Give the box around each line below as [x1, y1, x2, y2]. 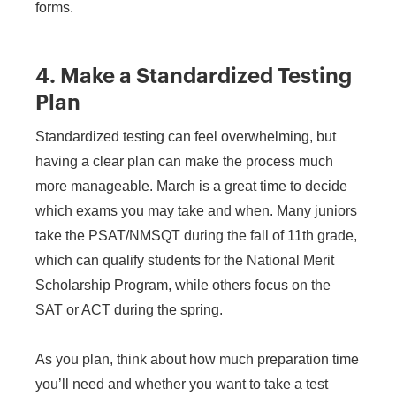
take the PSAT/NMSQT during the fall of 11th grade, [35, 227, 357, 243]
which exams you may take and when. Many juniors [35, 202, 357, 218]
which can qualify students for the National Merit [35, 252, 334, 268]
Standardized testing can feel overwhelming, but [35, 128, 336, 144]
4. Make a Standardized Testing [35, 65, 352, 87]
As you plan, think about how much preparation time [35, 351, 359, 367]
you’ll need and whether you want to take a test [35, 376, 328, 392]
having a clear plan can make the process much [35, 153, 333, 169]
